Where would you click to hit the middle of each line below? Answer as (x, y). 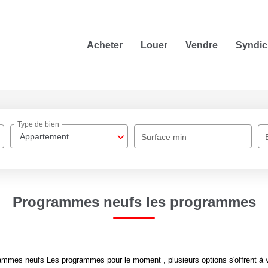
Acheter (105, 45)
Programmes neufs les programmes (134, 202)
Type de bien (39, 125)
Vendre (202, 45)
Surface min (164, 137)
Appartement (45, 136)
